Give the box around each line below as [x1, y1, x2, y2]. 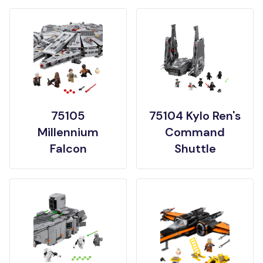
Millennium [38, 124, 99, 140]
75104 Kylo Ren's [149, 108, 241, 123]
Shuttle [174, 141, 216, 156]
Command [165, 124, 225, 140]
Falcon [49, 141, 87, 156]
